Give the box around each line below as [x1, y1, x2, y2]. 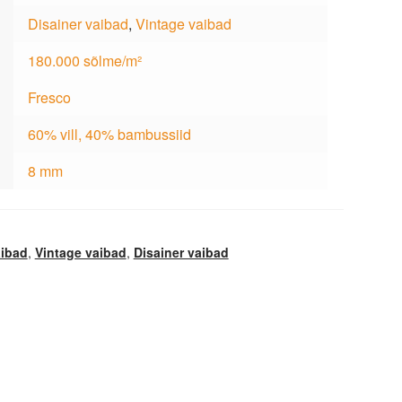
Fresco [27, 86, 71, 108]
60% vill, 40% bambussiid [27, 123, 191, 144]
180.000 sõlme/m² [27, 49, 142, 71]
